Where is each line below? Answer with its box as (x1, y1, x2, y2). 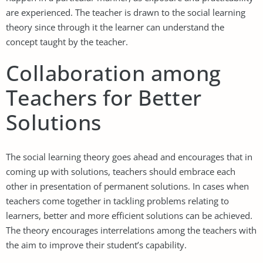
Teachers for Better (6, 83, 202, 112)
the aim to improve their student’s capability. (6, 238, 187, 251)
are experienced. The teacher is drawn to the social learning (6, 6, 245, 18)
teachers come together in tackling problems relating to (6, 194, 229, 207)
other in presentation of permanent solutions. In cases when (6, 180, 249, 192)
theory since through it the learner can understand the (6, 21, 224, 33)
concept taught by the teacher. (6, 35, 128, 48)
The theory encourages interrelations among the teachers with (6, 224, 257, 236)
